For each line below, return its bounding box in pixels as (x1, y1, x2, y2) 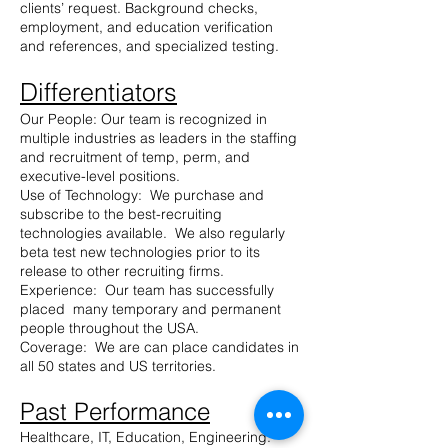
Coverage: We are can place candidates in (20, 338, 299, 356)
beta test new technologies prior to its (20, 243, 260, 261)
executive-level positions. (20, 167, 180, 185)
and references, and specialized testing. (20, 37, 279, 55)
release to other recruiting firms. (20, 262, 224, 280)
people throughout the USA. (20, 319, 199, 337)
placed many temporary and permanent (20, 300, 281, 318)
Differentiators (20, 77, 177, 107)
